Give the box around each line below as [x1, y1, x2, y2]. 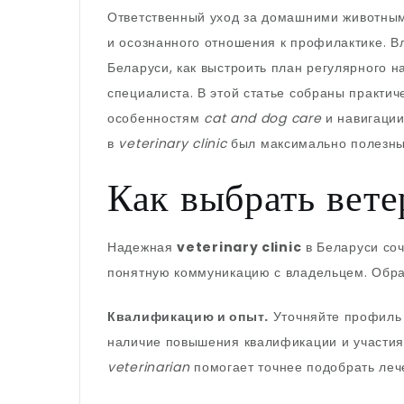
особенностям [107, 109, 205, 127]
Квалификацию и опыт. [107, 308, 269, 326]
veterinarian [107, 358, 190, 376]
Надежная [107, 238, 178, 256]
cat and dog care [204, 109, 322, 127]
